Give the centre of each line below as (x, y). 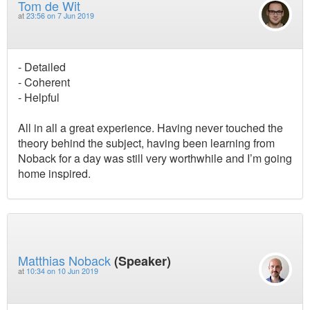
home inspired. (54, 174)
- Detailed (42, 67)
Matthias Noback (64, 260)
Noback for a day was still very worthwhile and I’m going (155, 158)
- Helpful (39, 98)
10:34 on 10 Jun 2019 (62, 271)
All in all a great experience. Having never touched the (151, 128)
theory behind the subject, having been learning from (146, 143)
